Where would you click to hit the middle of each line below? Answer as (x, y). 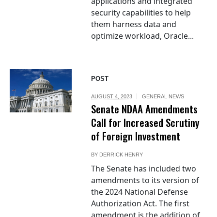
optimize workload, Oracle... (143, 36)
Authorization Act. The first (140, 204)
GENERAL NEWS (163, 97)
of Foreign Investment (136, 136)
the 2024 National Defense (140, 192)
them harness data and (134, 24)
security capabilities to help (141, 13)
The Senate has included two (144, 169)
